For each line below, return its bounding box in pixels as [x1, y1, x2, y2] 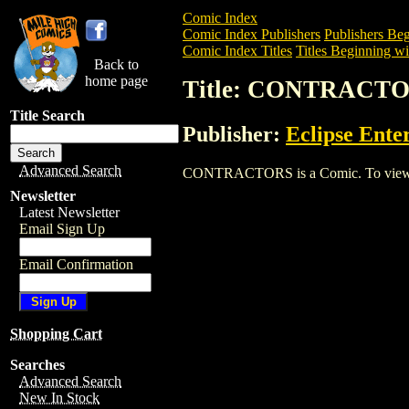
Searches [10, 357, 65, 372]
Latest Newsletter [19, 204, 120, 220]
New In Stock [19, 390, 100, 405]
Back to [94, 57, 139, 72]
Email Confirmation [19, 257, 133, 272]
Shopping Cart [10, 326, 102, 341]
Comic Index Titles [183, 43, 292, 58]
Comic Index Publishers [183, 26, 320, 42]
